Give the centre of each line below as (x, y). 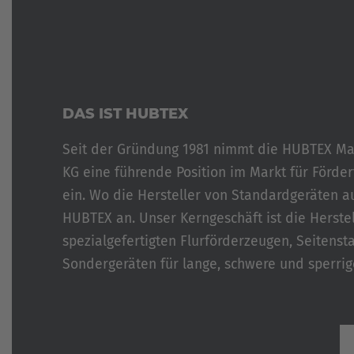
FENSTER (92, 88)
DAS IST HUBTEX (125, 113)
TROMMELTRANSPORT (126, 30)
